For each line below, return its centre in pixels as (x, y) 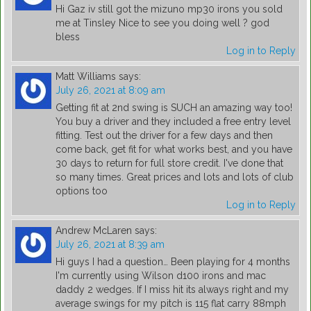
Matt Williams (86, 77)
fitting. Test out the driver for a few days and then (164, 136)
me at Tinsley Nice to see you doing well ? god (162, 23)
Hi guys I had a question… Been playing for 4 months (173, 262)
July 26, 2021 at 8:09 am (110, 91)
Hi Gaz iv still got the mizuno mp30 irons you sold (169, 9)
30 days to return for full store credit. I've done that (169, 163)
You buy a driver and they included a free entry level (173, 122)
